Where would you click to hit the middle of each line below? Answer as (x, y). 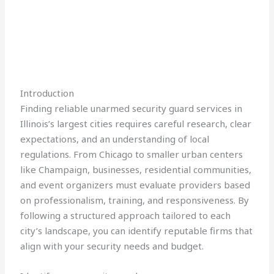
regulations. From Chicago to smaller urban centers (132, 154)
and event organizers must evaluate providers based (135, 185)
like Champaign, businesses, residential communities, (136, 170)
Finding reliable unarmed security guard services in (131, 109)
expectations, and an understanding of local (115, 139)
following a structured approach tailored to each (126, 216)
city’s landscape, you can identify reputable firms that (137, 231)
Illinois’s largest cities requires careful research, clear (136, 124)
